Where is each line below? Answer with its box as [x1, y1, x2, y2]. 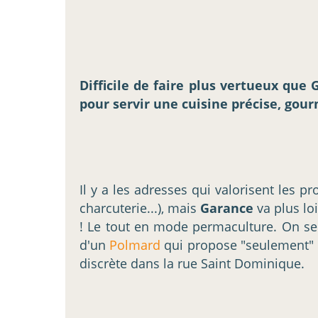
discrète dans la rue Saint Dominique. [79, 254, 305, 272]
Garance [200, 199, 258, 216]
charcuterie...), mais [79, 199, 201, 216]
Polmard [109, 236, 161, 253]
